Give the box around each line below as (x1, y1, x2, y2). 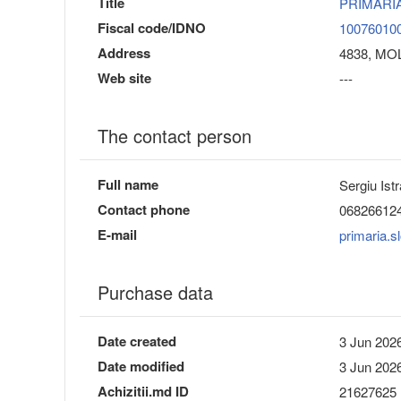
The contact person (98, 122, 252, 149)
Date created (98, 330, 176, 351)
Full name (98, 174, 158, 194)
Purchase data (98, 278, 213, 305)
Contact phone (98, 199, 190, 219)
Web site (98, 67, 151, 88)
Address (98, 42, 150, 63)
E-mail (98, 224, 137, 244)
